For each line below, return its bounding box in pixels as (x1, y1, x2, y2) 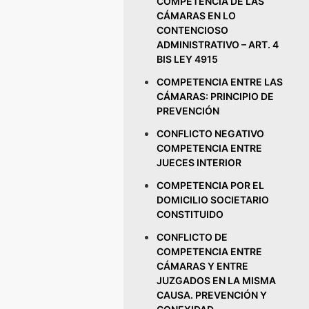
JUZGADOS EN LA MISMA (157, 275, 277, 286)
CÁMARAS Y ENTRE (157, 260, 249, 272)
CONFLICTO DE (157, 231, 228, 243)
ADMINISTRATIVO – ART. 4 (157, 39, 279, 50)
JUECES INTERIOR (157, 157, 242, 168)
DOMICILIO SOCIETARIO (157, 194, 270, 206)
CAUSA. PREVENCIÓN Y (157, 289, 268, 301)
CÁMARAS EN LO (157, 10, 237, 21)
